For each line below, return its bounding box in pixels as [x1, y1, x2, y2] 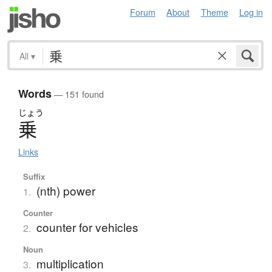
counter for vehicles [36, 219, 138, 236]
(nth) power [36, 182, 95, 199]
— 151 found [52, 87, 104, 101]
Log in [239, 5, 263, 18]
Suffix [22, 171, 45, 183]
